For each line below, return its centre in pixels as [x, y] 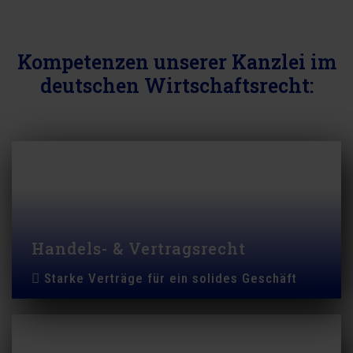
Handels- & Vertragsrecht [139, 248]
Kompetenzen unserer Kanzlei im [176, 62]
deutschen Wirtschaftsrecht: [176, 85]
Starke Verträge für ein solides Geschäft [171, 278]
